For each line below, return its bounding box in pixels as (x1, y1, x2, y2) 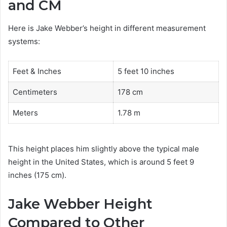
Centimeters (12, 87, 57, 97)
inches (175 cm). (8, 170, 66, 180)
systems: (8, 36, 40, 46)
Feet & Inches (12, 66, 61, 76)
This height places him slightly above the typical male (8, 144, 199, 154)
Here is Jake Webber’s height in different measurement (8, 23, 206, 33)
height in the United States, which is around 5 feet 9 (8, 157, 194, 167)
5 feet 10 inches (117, 66, 174, 76)
